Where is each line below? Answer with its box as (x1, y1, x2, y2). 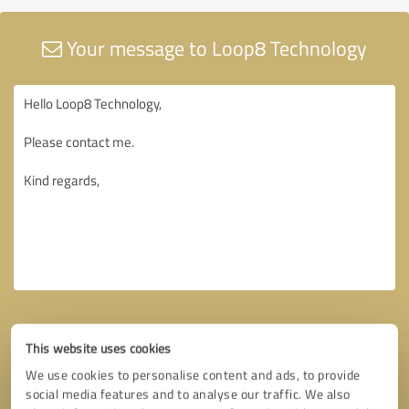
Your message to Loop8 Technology (62, 33, 367, 62)
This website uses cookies (26, 340, 172, 357)
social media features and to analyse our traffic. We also (26, 385, 351, 403)
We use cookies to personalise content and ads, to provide (26, 366, 361, 383)
